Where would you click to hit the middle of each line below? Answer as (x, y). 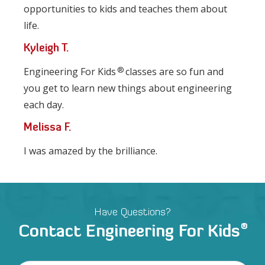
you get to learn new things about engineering (128, 88)
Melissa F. (47, 128)
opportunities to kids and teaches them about (125, 9)
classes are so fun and (173, 72)
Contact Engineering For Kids (129, 232)
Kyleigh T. (46, 49)
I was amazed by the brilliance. (91, 151)
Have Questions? (132, 213)
